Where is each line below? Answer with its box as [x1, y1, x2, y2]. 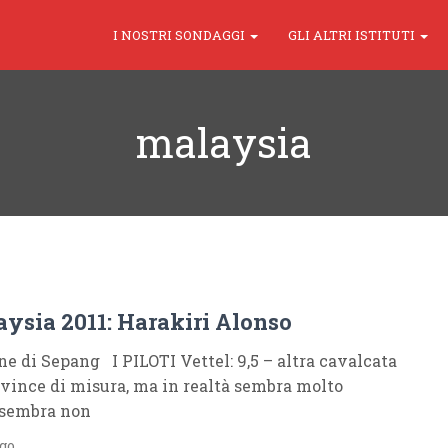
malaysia [136, 116, 312, 169]
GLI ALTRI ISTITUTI [288, 26, 418, 44]
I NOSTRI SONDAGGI [113, 26, 248, 44]
